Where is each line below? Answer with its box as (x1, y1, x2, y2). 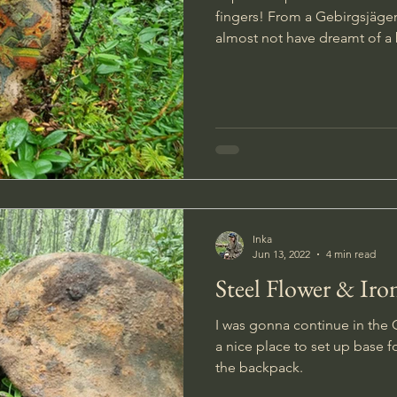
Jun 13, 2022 (253, 247, 310, 261)
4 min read (326, 247, 376, 261)
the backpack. (215, 359, 303, 376)
